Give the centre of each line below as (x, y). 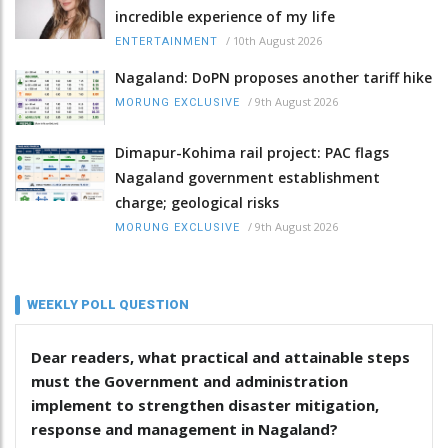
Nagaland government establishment (247, 178)
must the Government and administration (189, 381)
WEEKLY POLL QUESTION (108, 305)
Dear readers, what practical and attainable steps (220, 357)
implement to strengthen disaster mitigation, (205, 405)
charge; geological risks (197, 203)
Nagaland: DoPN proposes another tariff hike (273, 78)
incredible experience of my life (225, 17)
